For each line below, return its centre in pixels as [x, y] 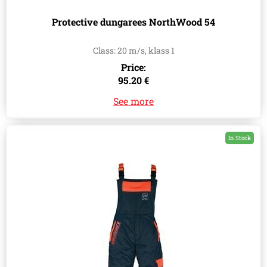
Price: [133, 67]
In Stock [240, 138]
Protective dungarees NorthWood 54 [133, 22]
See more [133, 101]
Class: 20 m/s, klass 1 [133, 51]
